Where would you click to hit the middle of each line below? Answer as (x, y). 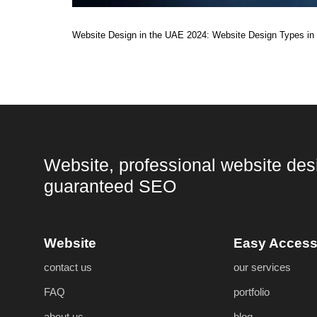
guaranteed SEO (110, 186)
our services (263, 267)
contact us (68, 267)
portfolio (252, 292)
